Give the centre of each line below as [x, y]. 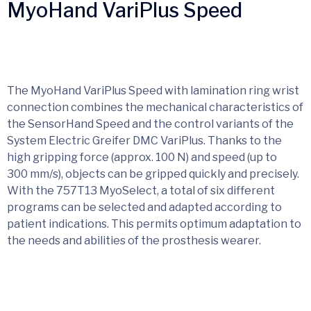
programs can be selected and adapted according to [144, 207]
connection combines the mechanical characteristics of [155, 107]
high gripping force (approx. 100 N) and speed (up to [142, 157]
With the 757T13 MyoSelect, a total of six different [141, 191]
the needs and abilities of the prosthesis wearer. [134, 241]
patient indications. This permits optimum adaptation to [154, 224]
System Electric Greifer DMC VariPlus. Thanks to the [144, 141]
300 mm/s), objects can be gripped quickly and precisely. [153, 174]
